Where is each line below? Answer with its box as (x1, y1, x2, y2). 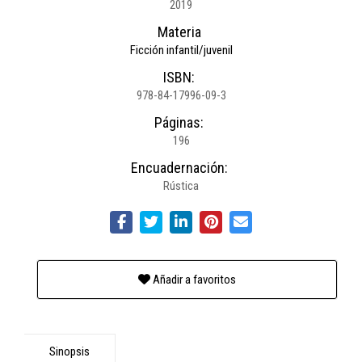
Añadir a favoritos (150, 272, 236, 287)
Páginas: (154, 114, 204, 131)
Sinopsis (49, 344, 90, 359)
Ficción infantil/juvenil (129, 43, 233, 57)
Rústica (163, 179, 199, 193)
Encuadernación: (130, 159, 228, 176)
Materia (157, 23, 201, 40)
